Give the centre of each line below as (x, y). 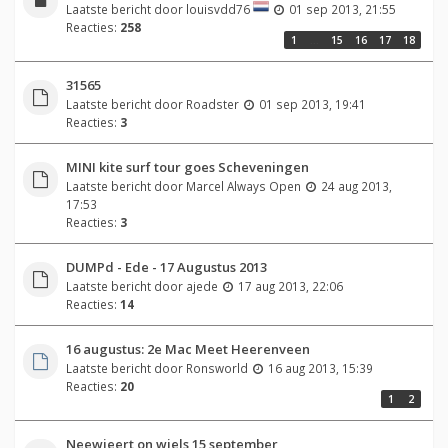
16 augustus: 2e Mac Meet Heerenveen (187, 348)
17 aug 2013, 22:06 (290, 285)
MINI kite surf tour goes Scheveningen (187, 166)
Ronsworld (216, 367)
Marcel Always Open (243, 185)
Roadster (212, 103)
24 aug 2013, (356, 185)
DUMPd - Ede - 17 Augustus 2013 (166, 266)
